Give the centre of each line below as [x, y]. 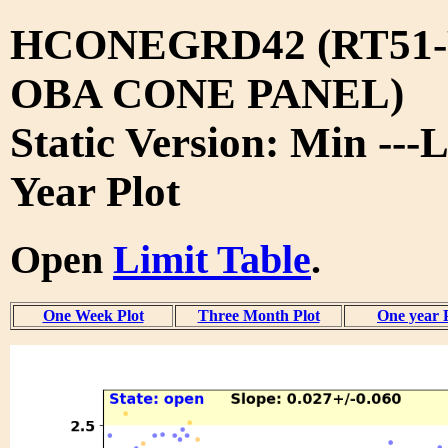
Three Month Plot [258, 315]
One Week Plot [93, 315]
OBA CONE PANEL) [207, 93]
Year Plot [95, 191]
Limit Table [212, 259]
